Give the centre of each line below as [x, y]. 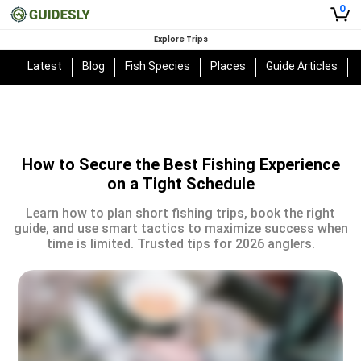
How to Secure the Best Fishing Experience [180, 164]
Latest [45, 66]
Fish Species [158, 66]
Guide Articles [302, 66]
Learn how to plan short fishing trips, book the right [180, 213]
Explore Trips [180, 39]
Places [228, 66]
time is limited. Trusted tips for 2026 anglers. [180, 244]
